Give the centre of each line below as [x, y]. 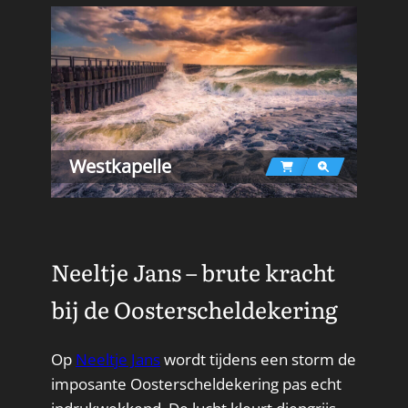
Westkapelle [120, 167]
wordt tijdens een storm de [258, 360]
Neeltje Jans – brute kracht [193, 272]
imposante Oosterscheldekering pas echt [196, 384]
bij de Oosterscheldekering [194, 310]
